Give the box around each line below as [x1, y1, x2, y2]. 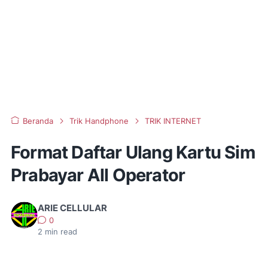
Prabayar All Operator [11, 165, 185, 185]
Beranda [23, 117, 53, 126]
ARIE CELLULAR [38, 203, 107, 214]
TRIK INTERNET [145, 117, 201, 126]
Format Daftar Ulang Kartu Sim [11, 142, 255, 163]
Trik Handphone [69, 117, 129, 126]
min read [42, 227, 77, 236]
